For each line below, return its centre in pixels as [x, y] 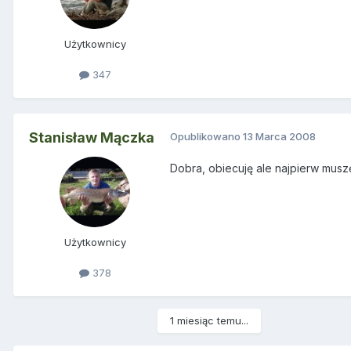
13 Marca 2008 [279, 136]
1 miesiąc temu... [209, 320]
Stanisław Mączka [92, 137]
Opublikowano [206, 136]
